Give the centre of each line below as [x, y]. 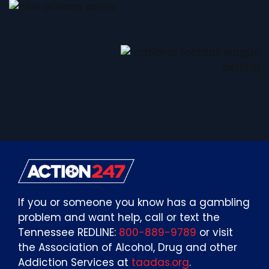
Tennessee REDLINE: [68, 232]
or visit [215, 232]
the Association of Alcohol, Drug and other [128, 247]
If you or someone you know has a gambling [134, 202]
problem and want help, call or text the [119, 217]
